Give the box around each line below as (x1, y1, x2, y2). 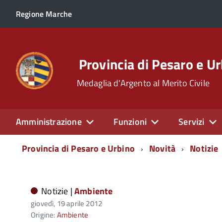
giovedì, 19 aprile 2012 (31, 198, 103, 209)
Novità (149, 142, 176, 155)
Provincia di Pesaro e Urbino (22, 142, 135, 155)
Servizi (178, 115, 205, 128)
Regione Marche (16, 8, 72, 20)
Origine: (31, 209, 57, 221)
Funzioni (113, 115, 147, 128)
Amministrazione (16, 115, 82, 128)
